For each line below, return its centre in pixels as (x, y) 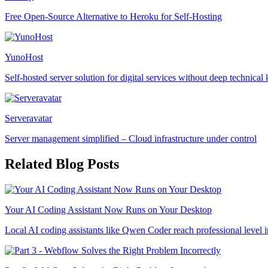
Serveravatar (28, 118)
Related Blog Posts (62, 164)
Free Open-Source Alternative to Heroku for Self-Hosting (113, 16)
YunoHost (24, 57)
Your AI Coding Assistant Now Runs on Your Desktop (108, 209)
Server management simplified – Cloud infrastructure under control (131, 138)
